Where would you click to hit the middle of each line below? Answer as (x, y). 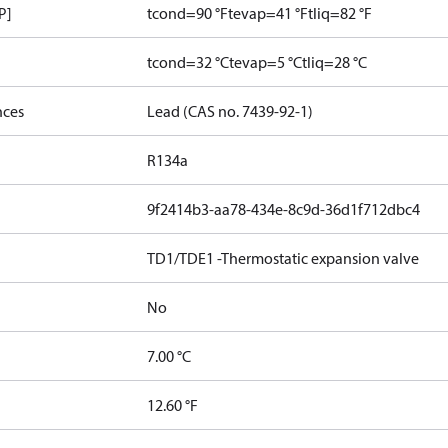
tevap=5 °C (266, 62)
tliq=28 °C (335, 62)
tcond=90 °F (188, 13)
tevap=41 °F (268, 13)
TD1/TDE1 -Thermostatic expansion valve (283, 258)
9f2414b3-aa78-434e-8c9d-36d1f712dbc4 (284, 209)
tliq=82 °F (340, 13)
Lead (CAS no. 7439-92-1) (230, 111)
